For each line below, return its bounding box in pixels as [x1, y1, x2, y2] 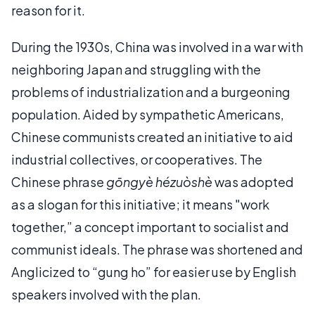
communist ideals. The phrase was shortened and [11, 240, 303, 257]
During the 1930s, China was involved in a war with [11, 38, 303, 55]
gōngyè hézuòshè [106, 173, 214, 190]
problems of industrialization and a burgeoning [11, 83, 290, 100]
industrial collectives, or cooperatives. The [11, 150, 262, 167]
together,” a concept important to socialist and [11, 218, 289, 235]
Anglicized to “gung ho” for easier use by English [11, 263, 296, 280]
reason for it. [11, 1, 85, 18]
